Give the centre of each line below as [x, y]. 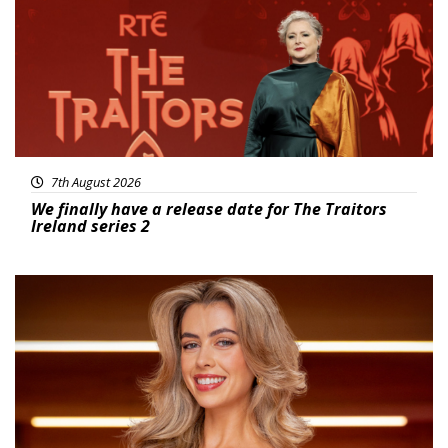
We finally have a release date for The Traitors [209, 209]
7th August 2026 [94, 182]
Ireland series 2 [90, 226]
